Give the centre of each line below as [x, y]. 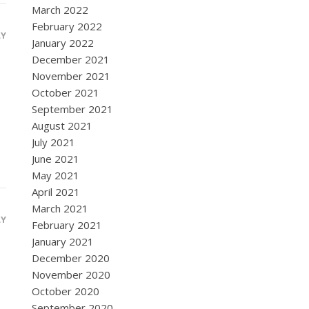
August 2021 [62, 126]
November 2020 [71, 275]
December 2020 [71, 258]
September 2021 [72, 109]
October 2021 [66, 92]
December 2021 [71, 59]
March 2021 [60, 208]
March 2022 [60, 10]
